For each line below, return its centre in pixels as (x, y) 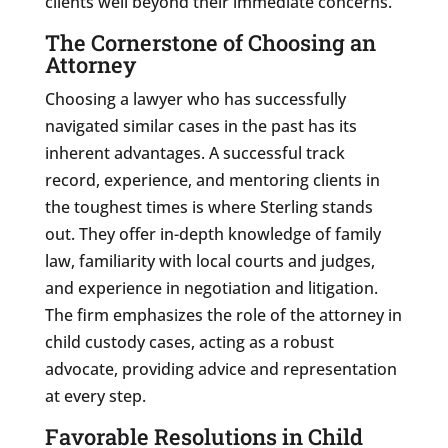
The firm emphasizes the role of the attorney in (223, 314)
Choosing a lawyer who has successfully (195, 98)
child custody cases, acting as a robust (189, 341)
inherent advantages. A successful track (194, 152)
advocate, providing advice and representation (220, 368)
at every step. (95, 395)
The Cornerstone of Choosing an (210, 42)
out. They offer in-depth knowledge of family (212, 233)
